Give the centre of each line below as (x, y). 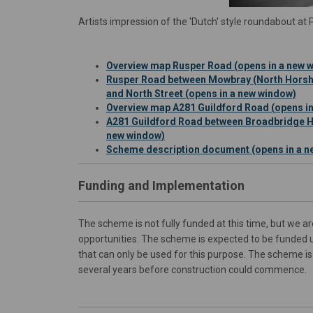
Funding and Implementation (161, 186)
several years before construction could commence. (192, 270)
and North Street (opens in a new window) (201, 94)
